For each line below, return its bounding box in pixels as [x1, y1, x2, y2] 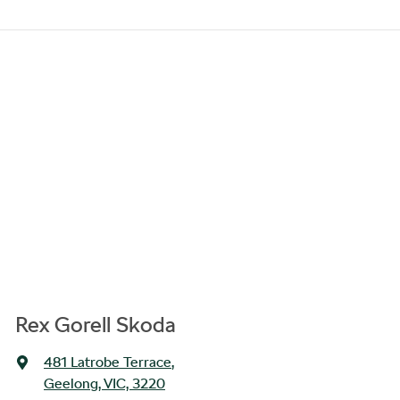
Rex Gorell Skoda [15, 312, 176, 337]
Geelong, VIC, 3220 [44, 375, 165, 392]
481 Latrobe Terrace [44, 354, 171, 371]
